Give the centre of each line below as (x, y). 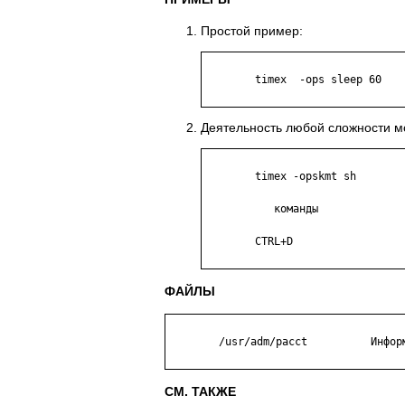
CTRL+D (230, 242)
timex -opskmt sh (230, 177)
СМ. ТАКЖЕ (200, 392)
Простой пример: (252, 31)
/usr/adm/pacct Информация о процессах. (193, 342)
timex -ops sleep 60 (230, 80)
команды (230, 209)
